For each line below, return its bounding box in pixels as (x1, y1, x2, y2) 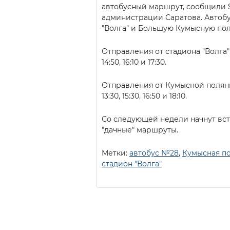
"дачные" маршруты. (102, 125, 178, 135)
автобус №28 (129, 148, 179, 158)
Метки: (102, 148, 129, 158)
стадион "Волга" (102, 159, 162, 168)
